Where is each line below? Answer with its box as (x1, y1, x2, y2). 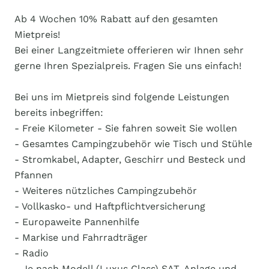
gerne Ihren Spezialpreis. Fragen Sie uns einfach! (14, 60, 241, 71)
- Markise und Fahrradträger (14, 232, 148, 243)
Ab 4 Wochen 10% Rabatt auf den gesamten (14, 13, 218, 25)
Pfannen (14, 169, 53, 181)
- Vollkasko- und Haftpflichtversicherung (14, 201, 205, 212)
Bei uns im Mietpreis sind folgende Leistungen (14, 91, 229, 103)
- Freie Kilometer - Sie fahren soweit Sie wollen (14, 122, 237, 134)
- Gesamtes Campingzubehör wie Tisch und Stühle (14, 138, 252, 150)
